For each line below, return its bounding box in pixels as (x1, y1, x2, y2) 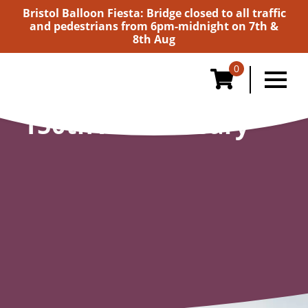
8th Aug (133, 32, 175, 47)
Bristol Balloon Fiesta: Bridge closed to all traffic (22, 5, 286, 21)
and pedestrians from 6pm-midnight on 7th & (30, 19, 278, 34)
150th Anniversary (23, 108, 250, 142)
